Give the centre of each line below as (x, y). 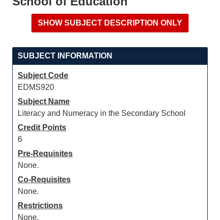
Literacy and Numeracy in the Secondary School (102, 113)
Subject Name (44, 101)
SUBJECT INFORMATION (65, 56)
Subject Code (43, 75)
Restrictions (40, 206)
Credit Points (42, 127)
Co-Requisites (44, 179)
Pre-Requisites (45, 153)
